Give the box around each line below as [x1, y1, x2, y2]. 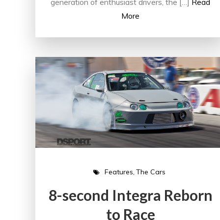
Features [104, 167, 133, 177]
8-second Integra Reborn [48, 186, 213, 204]
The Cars [136, 167, 165, 177]
